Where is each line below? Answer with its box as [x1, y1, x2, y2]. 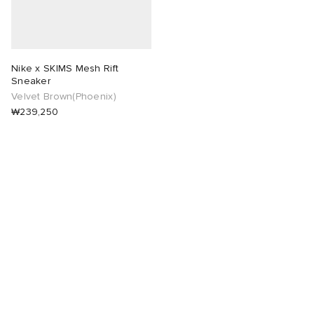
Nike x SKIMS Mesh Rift [11, 62, 119, 75]
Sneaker [11, 75, 50, 88]
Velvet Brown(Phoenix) [11, 90, 116, 103]
